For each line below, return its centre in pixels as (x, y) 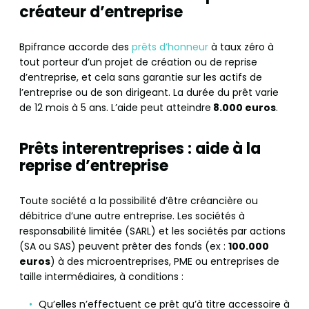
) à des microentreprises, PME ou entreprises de (165, 261)
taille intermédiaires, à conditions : (101, 276)
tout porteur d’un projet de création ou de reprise (138, 62)
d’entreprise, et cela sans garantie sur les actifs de (141, 77)
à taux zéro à (241, 47)
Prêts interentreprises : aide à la (140, 148)
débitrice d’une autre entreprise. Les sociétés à (132, 216)
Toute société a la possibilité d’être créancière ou (139, 200)
